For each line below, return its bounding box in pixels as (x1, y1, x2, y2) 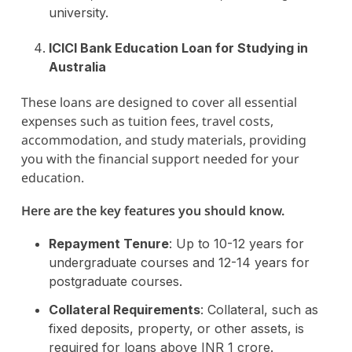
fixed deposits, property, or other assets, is (48, 320, 304, 336)
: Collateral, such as (200, 301, 318, 317)
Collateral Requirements (48, 301, 200, 317)
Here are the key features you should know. (20, 201, 284, 219)
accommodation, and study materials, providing (20, 130, 306, 148)
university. (48, 4, 108, 20)
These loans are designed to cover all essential (20, 93, 297, 111)
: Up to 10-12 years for (168, 235, 304, 251)
